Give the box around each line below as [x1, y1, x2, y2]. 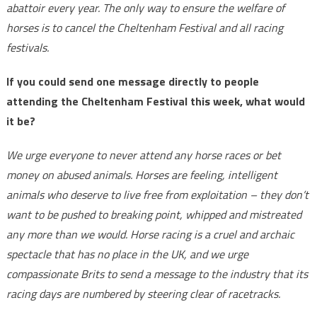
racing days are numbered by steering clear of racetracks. [6, 285, 280, 302]
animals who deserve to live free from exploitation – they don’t [6, 186, 309, 203]
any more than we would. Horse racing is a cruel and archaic [6, 226, 294, 243]
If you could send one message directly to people [6, 73, 259, 90]
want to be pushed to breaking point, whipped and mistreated [6, 206, 301, 223]
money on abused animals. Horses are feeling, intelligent [6, 166, 277, 183]
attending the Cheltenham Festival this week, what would [6, 93, 305, 110]
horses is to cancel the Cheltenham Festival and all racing [6, 19, 283, 36]
